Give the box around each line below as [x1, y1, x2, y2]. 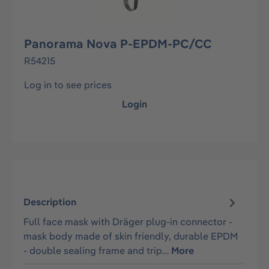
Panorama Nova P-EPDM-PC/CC [24, 36, 211, 51]
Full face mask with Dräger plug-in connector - [23, 215, 233, 228]
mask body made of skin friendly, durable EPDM [23, 229, 238, 242]
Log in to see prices [24, 79, 112, 91]
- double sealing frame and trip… [23, 244, 172, 256]
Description [23, 196, 77, 208]
